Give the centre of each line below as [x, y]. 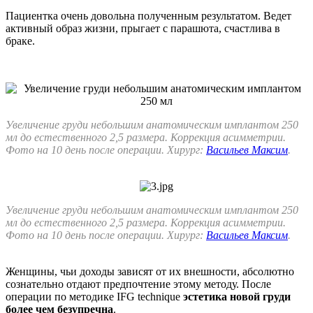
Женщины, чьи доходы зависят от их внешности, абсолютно [150, 271]
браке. [20, 41]
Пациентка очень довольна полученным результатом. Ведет [148, 15]
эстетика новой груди [237, 296]
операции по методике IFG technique [94, 296]
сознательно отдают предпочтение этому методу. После [138, 284]
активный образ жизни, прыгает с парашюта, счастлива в [143, 28]
